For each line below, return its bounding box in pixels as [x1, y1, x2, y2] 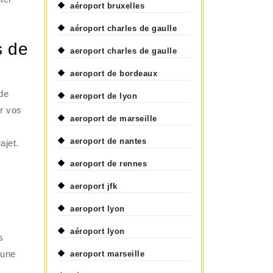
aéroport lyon [70, 227, 125, 236]
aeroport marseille [70, 249, 145, 258]
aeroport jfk [70, 182, 118, 191]
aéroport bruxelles [70, 1, 145, 10]
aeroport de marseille [70, 114, 157, 123]
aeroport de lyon [70, 91, 138, 101]
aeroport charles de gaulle [70, 46, 177, 55]
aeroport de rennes [70, 159, 147, 168]
